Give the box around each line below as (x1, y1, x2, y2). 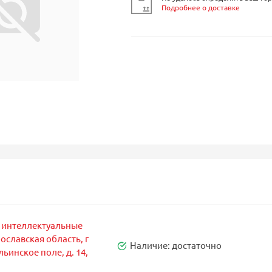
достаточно (171, 239, 222, 251)
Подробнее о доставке (161, 2, 240, 12)
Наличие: (129, 239, 172, 251)
